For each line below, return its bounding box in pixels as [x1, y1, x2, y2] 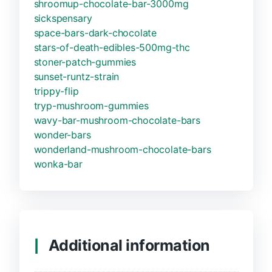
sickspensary [33, 12, 92, 24]
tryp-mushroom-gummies [33, 99, 149, 112]
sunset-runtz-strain [33, 70, 120, 83]
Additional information [48, 236, 210, 254]
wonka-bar [33, 157, 83, 170]
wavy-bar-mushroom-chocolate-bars [33, 114, 200, 126]
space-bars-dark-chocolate [33, 26, 157, 39]
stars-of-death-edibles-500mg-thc [33, 41, 190, 53]
